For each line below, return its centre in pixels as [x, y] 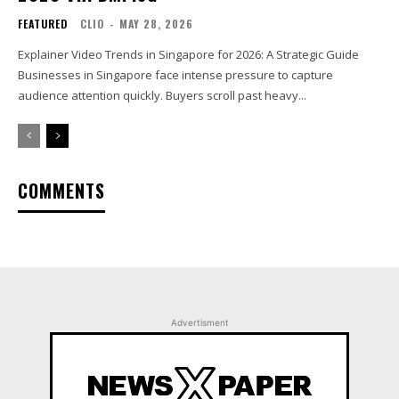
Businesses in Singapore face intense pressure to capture [175, 75]
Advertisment [199, 323]
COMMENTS [61, 191]
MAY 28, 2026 [156, 24]
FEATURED [43, 24]
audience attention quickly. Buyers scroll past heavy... [162, 96]
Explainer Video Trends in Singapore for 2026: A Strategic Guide [188, 55]
